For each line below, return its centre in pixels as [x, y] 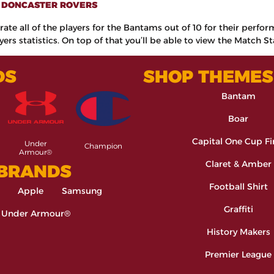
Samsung [82, 191]
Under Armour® [36, 213]
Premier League [238, 255]
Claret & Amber [238, 164]
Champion [103, 146]
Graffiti [238, 209]
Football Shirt [238, 187]
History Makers [238, 232]
